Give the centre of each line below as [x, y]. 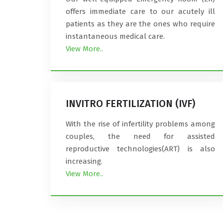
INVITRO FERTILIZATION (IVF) [130, 104]
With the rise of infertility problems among [140, 124]
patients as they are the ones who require [140, 24]
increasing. [84, 161]
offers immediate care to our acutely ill [140, 11]
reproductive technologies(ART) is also [140, 149]
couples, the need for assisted [140, 136]
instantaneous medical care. [115, 36]
